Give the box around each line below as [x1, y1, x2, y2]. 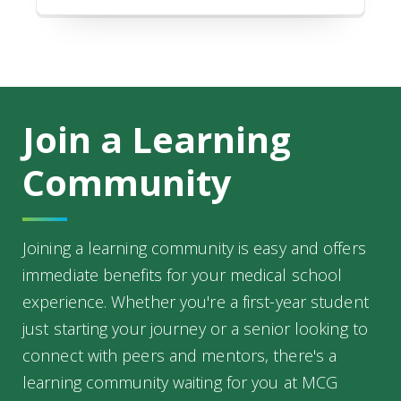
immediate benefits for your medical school [22, 264, 343, 286]
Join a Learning [22, 115, 291, 165]
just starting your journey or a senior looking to [22, 318, 368, 340]
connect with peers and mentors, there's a [22, 345, 337, 367]
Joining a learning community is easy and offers [22, 237, 366, 260]
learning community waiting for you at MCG [22, 371, 338, 394]
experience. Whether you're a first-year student [22, 291, 369, 313]
